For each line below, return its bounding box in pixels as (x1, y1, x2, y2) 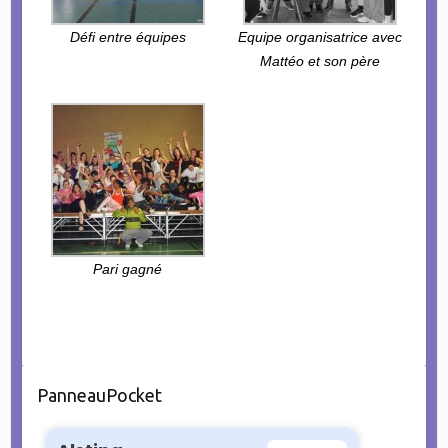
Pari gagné (93, 260, 163, 277)
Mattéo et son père (260, 52, 381, 69)
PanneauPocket (36, 384, 162, 405)
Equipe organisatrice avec (238, 28, 403, 45)
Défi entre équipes (69, 28, 186, 45)
